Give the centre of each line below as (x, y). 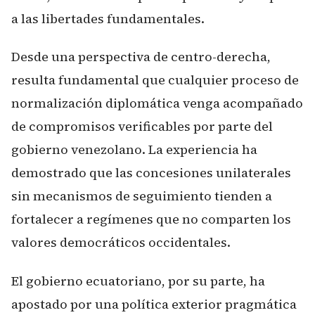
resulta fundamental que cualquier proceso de (155, 80)
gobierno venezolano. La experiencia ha (134, 149)
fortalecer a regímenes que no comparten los (151, 219)
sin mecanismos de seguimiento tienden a (142, 196)
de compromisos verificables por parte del (142, 126)
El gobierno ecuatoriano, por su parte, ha (138, 281)
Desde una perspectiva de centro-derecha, (141, 57)
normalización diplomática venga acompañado (157, 103)
